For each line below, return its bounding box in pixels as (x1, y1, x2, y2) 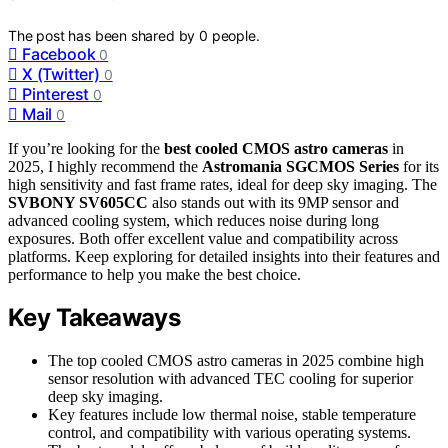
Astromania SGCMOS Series (202, 157, 399, 175)
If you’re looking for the (8, 139, 164, 157)
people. (211, 26, 260, 44)
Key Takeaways (8, 303, 181, 333)
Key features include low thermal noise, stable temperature (48, 406, 416, 424)
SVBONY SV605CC (8, 193, 148, 211)
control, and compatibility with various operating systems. (48, 424, 411, 442)
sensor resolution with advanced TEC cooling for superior (48, 370, 413, 388)
